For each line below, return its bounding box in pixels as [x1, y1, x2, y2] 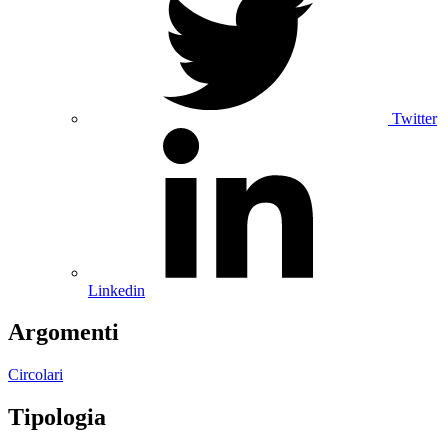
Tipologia [8, 404, 106, 431]
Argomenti [8, 319, 119, 346]
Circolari [8, 366, 63, 384]
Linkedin [88, 281, 145, 299]
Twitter [392, 109, 437, 127]
